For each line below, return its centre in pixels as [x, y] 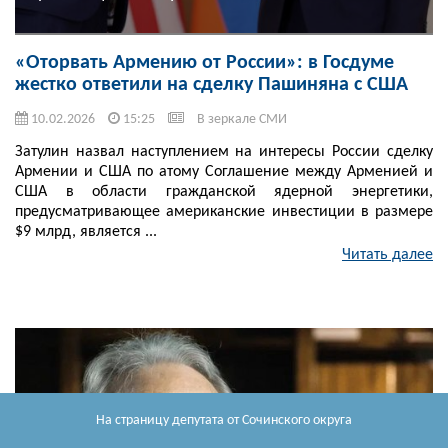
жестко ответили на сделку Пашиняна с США [211, 85]
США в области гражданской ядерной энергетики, [224, 192]
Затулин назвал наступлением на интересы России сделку [224, 152]
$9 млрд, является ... [86, 232]
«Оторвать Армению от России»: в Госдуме [204, 63]
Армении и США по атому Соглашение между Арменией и [224, 172]
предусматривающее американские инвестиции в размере [224, 212]
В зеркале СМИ [242, 120]
